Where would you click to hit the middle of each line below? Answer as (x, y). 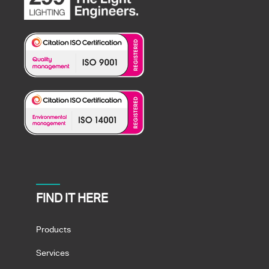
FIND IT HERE (72, 198)
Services (53, 252)
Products (53, 229)
